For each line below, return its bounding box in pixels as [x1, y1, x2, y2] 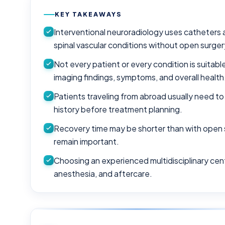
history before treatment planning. [54, 104, 183, 115]
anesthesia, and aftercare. [54, 168, 153, 179]
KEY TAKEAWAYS [55, 10, 122, 19]
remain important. [54, 136, 120, 147]
